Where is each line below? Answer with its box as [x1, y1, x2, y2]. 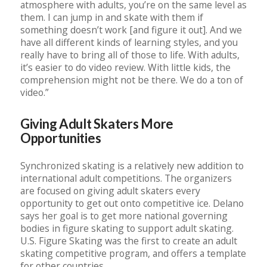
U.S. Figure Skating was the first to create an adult [20, 234, 237, 248]
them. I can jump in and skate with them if [20, 11, 203, 24]
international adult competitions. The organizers [20, 172, 232, 185]
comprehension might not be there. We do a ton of [20, 73, 243, 87]
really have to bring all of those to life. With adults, [20, 48, 240, 62]
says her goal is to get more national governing [20, 209, 228, 223]
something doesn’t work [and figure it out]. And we [20, 23, 242, 37]
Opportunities [20, 130, 101, 147]
